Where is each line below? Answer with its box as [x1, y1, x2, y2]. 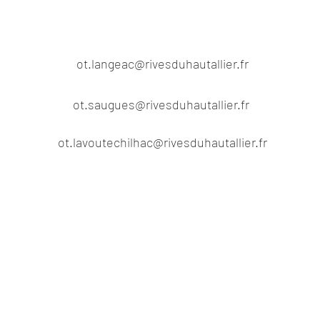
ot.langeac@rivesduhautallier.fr [76, 56, 249, 71]
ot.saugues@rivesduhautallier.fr [72, 96, 249, 112]
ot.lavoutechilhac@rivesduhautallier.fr [57, 134, 267, 150]
